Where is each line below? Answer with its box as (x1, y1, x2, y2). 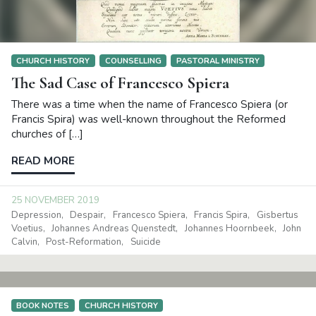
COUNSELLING (104, 54, 162, 66)
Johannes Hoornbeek (184, 221, 274, 235)
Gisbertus (256, 208, 298, 221)
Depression (11, 208, 61, 221)
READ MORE (11, 154, 75, 169)
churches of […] (11, 127, 83, 142)
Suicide (130, 235, 161, 248)
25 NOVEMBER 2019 (11, 193, 99, 207)
